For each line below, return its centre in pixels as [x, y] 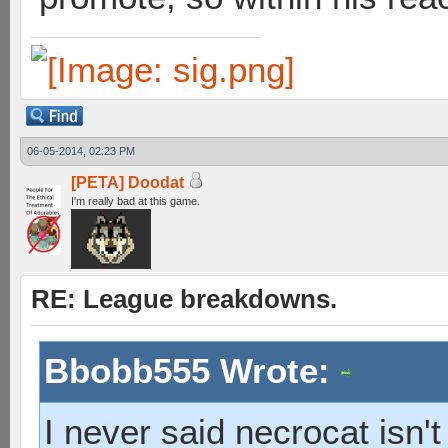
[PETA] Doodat [127, 182]
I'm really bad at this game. [135, 201]
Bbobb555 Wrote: [192, 370]
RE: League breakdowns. [184, 299]
